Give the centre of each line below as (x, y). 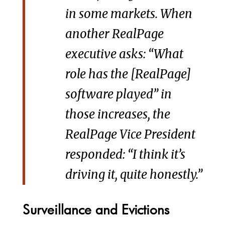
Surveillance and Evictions (96, 210)
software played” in (118, 94)
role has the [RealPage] (128, 74)
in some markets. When (129, 14)
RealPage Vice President (130, 135)
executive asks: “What (124, 54)
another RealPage (114, 34)
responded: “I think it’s (125, 155)
